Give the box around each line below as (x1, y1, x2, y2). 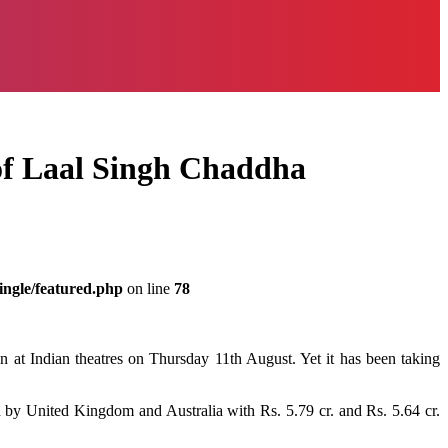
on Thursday (123, 349, 215, 367)
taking (401, 349, 440, 367)
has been (334, 349, 401, 367)
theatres (75, 349, 124, 367)
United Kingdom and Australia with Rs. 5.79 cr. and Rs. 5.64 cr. (21, 401, 441, 419)
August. (241, 349, 301, 367)
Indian (29, 349, 70, 367)
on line (123, 279, 174, 297)
